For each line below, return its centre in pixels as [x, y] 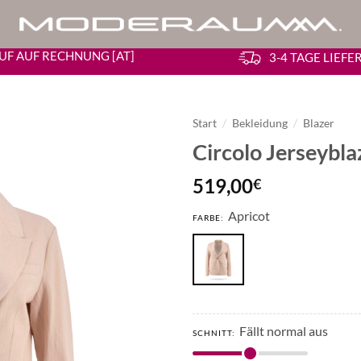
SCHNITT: [214, 333]
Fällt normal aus [284, 331]
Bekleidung [260, 123]
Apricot [249, 216]
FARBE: [208, 218]
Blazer [319, 123]
